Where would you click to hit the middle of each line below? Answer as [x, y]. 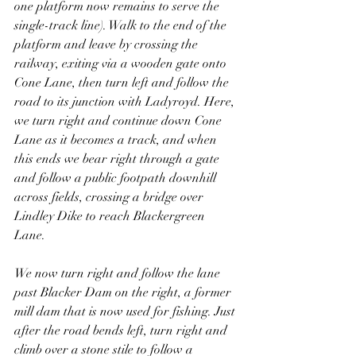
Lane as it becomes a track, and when [117, 140]
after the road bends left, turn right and [122, 331]
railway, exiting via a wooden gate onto [122, 64]
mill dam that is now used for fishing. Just [126, 311]
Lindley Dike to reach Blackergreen [111, 216]
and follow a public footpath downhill [117, 178]
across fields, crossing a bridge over [110, 197]
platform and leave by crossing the [108, 44]
